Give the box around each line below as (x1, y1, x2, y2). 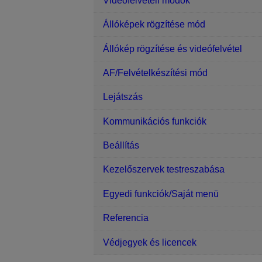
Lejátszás (103, 92, 143, 102)
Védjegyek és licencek (103, 237, 196, 247)
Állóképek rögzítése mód (103, 19, 205, 30)
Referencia (103, 213, 149, 223)
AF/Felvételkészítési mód (103, 67, 208, 78)
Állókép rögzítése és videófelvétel (103, 43, 242, 54)
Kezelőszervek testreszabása (103, 164, 225, 175)
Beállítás (103, 140, 139, 151)
